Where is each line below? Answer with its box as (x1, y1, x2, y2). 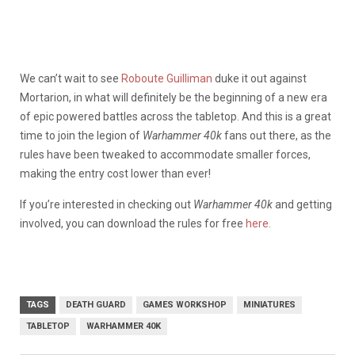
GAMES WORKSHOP (143, 299, 227, 310)
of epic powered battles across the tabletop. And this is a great (20, 109, 331, 123)
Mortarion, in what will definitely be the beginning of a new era (20, 90, 327, 104)
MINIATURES (243, 299, 296, 310)
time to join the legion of (20, 128, 143, 142)
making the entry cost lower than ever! (20, 166, 211, 180)
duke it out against (212, 71, 307, 85)
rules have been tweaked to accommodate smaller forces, (20, 147, 311, 161)
